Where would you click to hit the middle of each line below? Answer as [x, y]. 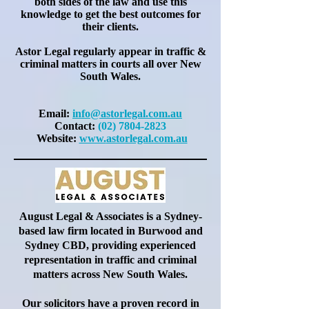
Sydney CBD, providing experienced [110, 245]
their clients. [110, 27]
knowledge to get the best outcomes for [110, 14]
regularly [94, 51]
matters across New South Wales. [110, 274]
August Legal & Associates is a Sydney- [110, 216]
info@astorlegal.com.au [127, 113]
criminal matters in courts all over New [110, 64]
